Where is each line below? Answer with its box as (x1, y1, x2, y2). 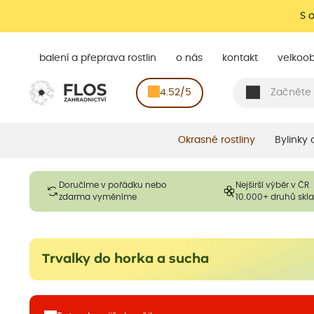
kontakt (222, 53, 258, 63)
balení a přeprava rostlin (39, 53, 156, 63)
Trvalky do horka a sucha (42, 252, 210, 266)
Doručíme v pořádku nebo (59, 180, 167, 189)
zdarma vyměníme (59, 192, 137, 201)
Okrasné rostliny (177, 135, 255, 145)
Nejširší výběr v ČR (235, 180, 309, 189)
